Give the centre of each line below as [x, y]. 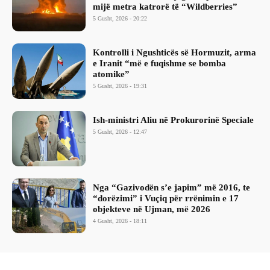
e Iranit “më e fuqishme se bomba [160, 64]
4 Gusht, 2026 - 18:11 [120, 221]
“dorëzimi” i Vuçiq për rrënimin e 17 [166, 198]
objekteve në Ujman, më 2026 [152, 209]
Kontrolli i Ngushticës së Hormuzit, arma [175, 53]
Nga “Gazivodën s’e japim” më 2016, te [172, 187]
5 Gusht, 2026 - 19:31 [120, 86]
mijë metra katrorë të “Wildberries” [165, 7]
